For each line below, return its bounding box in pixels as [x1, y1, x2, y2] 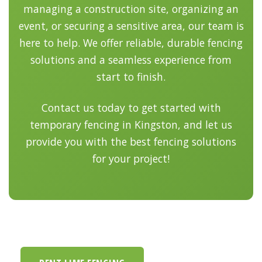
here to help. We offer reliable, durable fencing [19, 35, 243, 50]
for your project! [92, 151, 170, 166]
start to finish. [96, 69, 166, 84]
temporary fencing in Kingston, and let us [30, 117, 232, 132]
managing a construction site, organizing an [23, 1, 239, 16]
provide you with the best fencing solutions [26, 134, 236, 149]
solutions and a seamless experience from [30, 52, 232, 67]
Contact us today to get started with [41, 100, 221, 115]
